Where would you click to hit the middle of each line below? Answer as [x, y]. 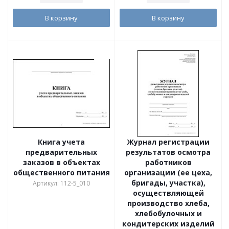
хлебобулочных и [168, 213]
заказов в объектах [61, 162]
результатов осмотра [168, 152]
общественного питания [61, 173]
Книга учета [61, 142]
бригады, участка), [168, 183]
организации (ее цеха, [168, 173]
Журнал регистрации [168, 142]
